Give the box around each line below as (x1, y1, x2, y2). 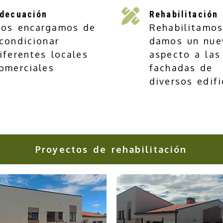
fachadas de (149, 62, 213, 73)
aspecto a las (149, 49, 221, 60)
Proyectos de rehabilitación (35, 144, 187, 155)
